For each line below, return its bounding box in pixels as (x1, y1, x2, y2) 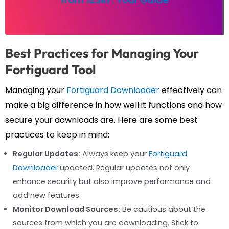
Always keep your (80, 148, 149, 159)
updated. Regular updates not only (58, 162, 190, 173)
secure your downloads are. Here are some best (5, 113, 198, 126)
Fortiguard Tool (5, 61, 96, 78)
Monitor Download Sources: (13, 203, 120, 214)
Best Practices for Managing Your (5, 44, 199, 61)
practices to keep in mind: (5, 128, 109, 141)
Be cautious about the (120, 203, 205, 214)
